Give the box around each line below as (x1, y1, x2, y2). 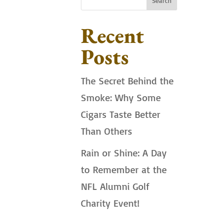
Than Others (81, 124, 133, 137)
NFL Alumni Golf (81, 180, 150, 192)
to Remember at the (81, 163, 167, 176)
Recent (81, 21, 145, 49)
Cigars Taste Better (81, 108, 161, 120)
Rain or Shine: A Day (81, 146, 167, 159)
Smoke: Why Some (81, 91, 161, 104)
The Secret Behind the (81, 74, 174, 87)
